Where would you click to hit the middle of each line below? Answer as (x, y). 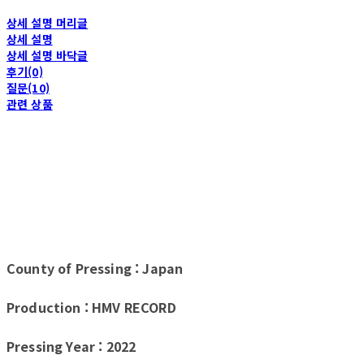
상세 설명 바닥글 (48, 56)
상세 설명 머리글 (48, 23)
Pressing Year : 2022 (71, 347)
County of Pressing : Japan (95, 269)
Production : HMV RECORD (91, 308)
